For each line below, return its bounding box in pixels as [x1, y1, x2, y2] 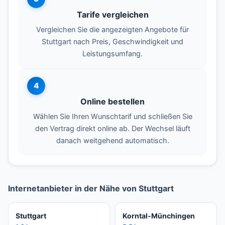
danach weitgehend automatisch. [56, 136, 169, 145]
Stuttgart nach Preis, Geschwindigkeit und [42, 37, 183, 46]
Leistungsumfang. [82, 49, 143, 58]
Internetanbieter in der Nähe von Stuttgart [8, 183, 174, 193]
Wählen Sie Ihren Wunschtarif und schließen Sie [33, 111, 192, 121]
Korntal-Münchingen [123, 211, 195, 220]
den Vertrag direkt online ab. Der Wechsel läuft [35, 124, 190, 133]
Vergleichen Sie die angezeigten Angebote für [36, 25, 189, 34]
